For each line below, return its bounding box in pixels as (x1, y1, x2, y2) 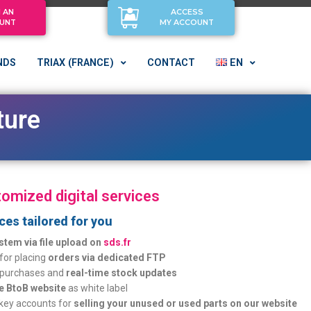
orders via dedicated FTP (48, 252, 167, 263)
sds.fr (103, 237, 132, 248)
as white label (66, 283, 128, 294)
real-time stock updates (66, 267, 178, 278)
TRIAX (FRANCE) (37, 57, 114, 69)
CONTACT (147, 57, 195, 69)
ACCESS (170, 8, 203, 17)
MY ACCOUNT (160, 18, 215, 27)
